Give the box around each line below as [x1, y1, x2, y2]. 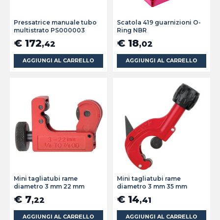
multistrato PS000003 [14, 27, 85, 34]
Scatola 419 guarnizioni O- [117, 19, 201, 27]
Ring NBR [117, 27, 147, 34]
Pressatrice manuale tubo [14, 19, 97, 27]
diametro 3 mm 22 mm [14, 183, 84, 191]
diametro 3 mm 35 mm [117, 183, 187, 191]
